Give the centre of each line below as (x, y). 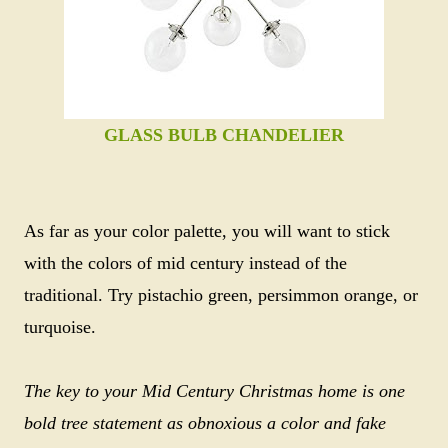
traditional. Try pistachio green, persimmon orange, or (221, 295)
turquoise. (60, 327)
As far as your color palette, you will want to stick (207, 231)
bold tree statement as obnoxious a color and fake (205, 423)
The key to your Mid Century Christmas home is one (214, 391)
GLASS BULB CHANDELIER (224, 135)
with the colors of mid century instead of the (185, 263)
